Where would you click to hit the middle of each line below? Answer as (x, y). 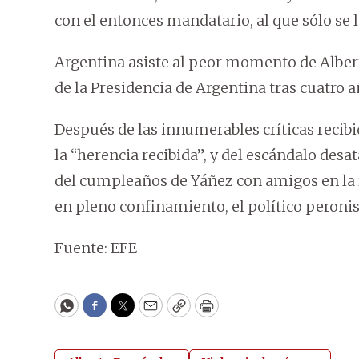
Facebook (127, 313)
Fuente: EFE (96, 248)
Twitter (148, 313)
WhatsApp (103, 313)
